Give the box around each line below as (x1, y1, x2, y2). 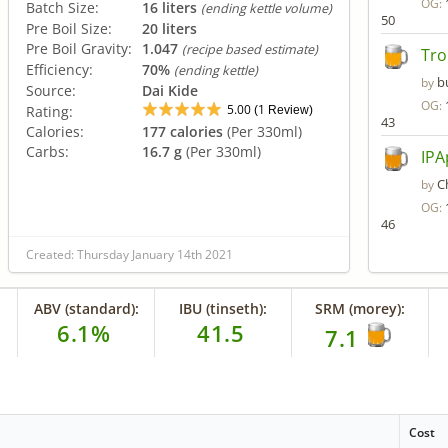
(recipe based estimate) (182, 40, 318, 58)
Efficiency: (26, 59, 93, 79)
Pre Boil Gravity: (26, 38, 132, 58)
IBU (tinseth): (179, 298, 268, 318)
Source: (26, 80, 76, 100)
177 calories (142, 121, 223, 141)
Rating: (26, 101, 73, 121)
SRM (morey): (315, 298, 406, 318)
